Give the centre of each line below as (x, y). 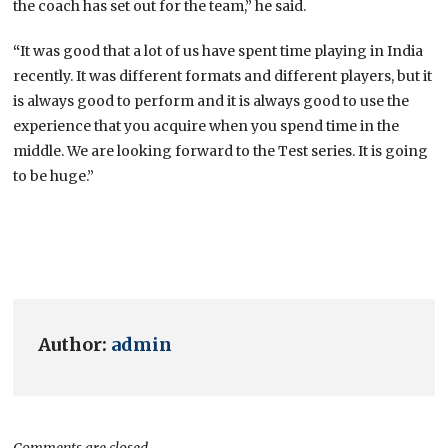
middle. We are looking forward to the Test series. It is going (221, 150)
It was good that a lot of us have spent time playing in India (222, 50)
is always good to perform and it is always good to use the (211, 100)
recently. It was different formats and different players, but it (223, 75)
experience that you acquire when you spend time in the (206, 125)
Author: (75, 344)
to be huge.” (54, 175)
